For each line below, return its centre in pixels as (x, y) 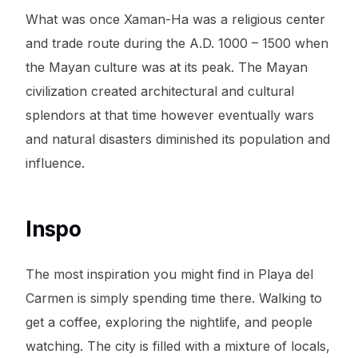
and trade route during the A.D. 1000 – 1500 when (177, 43)
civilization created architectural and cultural (160, 91)
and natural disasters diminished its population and (178, 139)
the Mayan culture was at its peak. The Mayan (167, 67)
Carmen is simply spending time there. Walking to (174, 298)
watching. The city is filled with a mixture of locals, (178, 346)
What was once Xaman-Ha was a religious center (176, 19)
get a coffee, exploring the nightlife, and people (169, 322)
